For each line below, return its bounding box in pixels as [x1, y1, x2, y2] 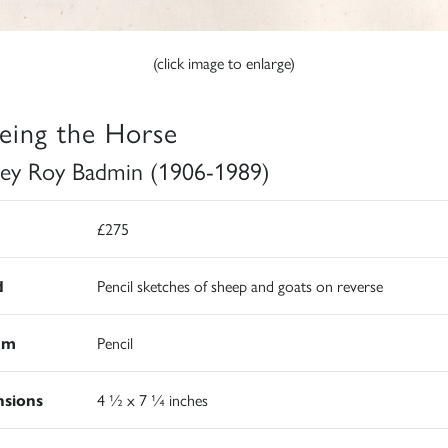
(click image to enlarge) [153, 51, 295, 75]
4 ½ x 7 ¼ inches [96, 388, 208, 412]
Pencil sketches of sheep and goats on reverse [96, 274, 383, 298]
